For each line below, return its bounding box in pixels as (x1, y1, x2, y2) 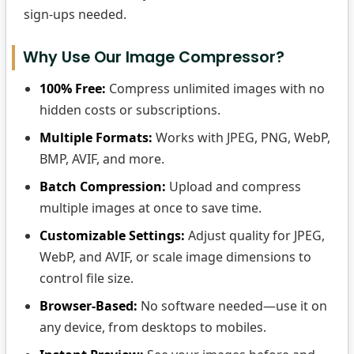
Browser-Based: (40, 297, 137, 314)
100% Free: (40, 80, 106, 97)
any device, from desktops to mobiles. (40, 318, 266, 336)
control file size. (40, 269, 134, 287)
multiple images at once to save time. (40, 199, 262, 217)
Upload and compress (166, 178, 301, 195)
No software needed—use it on (137, 297, 327, 314)
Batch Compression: (40, 178, 166, 195)
